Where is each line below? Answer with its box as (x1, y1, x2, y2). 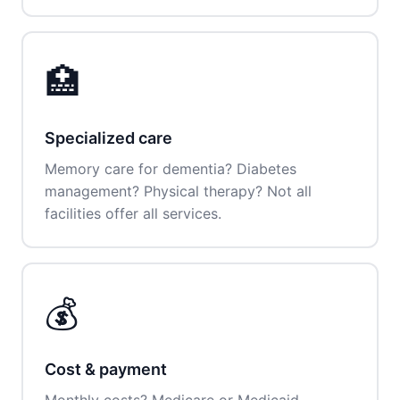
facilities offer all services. (45, 204, 221, 222)
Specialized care (45, 129, 172, 147)
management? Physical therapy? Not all (45, 182, 312, 200)
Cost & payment (45, 360, 167, 379)
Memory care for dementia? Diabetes (45, 160, 296, 178)
